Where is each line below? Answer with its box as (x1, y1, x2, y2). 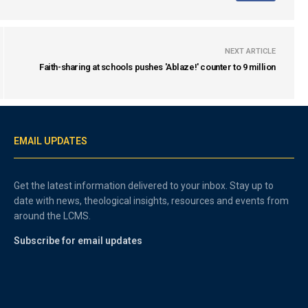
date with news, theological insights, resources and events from (14, 195, 289, 206)
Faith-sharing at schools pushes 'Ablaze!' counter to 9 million (39, 62, 276, 72)
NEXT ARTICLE (225, 47, 276, 56)
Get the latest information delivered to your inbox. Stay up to (14, 180, 274, 191)
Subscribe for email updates (14, 235, 142, 246)
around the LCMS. (14, 210, 91, 221)
